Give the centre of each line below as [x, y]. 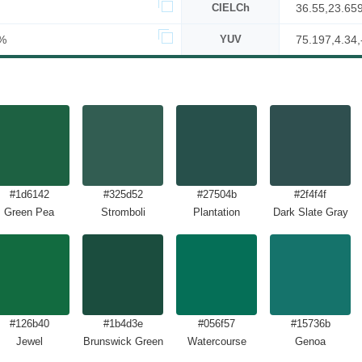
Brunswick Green [123, 341]
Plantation [217, 212]
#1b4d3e [123, 324]
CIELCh [230, 8]
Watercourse [217, 341]
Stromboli [123, 212]
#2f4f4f [310, 194]
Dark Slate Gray [310, 212]
